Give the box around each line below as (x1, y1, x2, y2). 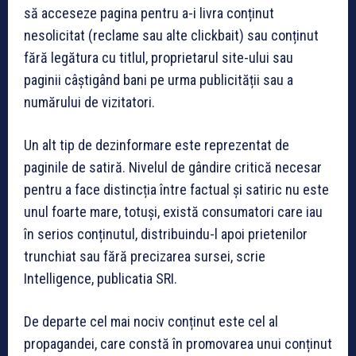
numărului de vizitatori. (24, 93, 155, 110)
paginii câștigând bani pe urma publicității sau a (24, 71, 293, 88)
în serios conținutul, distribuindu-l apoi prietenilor (24, 225, 308, 242)
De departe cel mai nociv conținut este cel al (24, 312, 278, 330)
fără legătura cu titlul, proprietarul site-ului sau (24, 48, 293, 66)
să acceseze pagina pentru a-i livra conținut (24, 4, 274, 21)
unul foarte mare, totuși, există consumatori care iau (24, 203, 323, 220)
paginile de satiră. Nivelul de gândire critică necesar (24, 158, 322, 176)
